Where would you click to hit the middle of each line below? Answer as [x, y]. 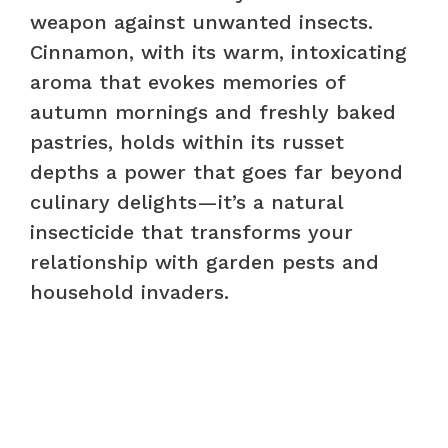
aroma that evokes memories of [187, 81]
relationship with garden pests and [204, 261]
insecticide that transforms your [191, 231]
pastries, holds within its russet [187, 141]
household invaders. [129, 291]
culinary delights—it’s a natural [186, 201]
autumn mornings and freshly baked [213, 111]
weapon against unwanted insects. [201, 21]
